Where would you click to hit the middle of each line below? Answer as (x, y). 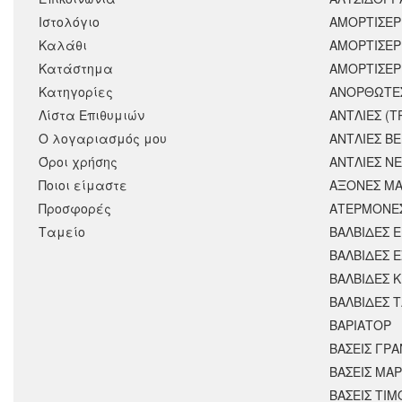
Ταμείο (62, 232)
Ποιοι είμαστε (83, 185)
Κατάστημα (76, 69)
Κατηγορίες (76, 92)
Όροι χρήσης (78, 162)
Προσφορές (75, 209)
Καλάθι (63, 45)
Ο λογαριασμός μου (103, 139)
